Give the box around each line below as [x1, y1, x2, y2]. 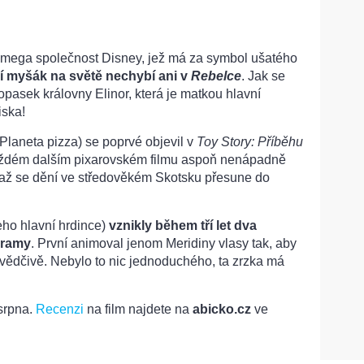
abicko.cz [193, 301, 251, 316]
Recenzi [36, 301, 84, 316]
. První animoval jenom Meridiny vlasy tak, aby [31, 236, 297, 250]
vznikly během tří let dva [109, 218, 257, 232]
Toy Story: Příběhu [197, 134, 303, 149]
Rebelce [191, 68, 241, 83]
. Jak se [241, 68, 285, 83]
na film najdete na [84, 301, 193, 316]
